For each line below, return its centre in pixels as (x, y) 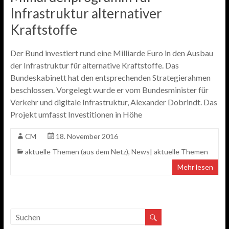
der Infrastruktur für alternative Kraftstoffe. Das (94, 65)
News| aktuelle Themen (169, 152)
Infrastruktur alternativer (86, 13)
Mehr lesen (196, 167)
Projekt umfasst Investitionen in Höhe (76, 114)
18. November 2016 (87, 136)
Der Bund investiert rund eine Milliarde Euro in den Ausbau (111, 53)
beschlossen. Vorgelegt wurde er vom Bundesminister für (109, 90)
